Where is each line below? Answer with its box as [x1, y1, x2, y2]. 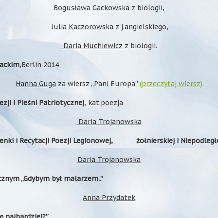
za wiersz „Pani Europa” [56, 79, 140, 88]
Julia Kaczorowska [52, 22, 113, 31]
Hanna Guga [16, 79, 56, 88]
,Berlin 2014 [19, 60, 59, 69]
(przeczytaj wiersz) [140, 79, 202, 88]
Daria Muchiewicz [61, 41, 123, 50]
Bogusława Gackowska [54, 3, 129, 12]
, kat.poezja [84, 98, 123, 107]
